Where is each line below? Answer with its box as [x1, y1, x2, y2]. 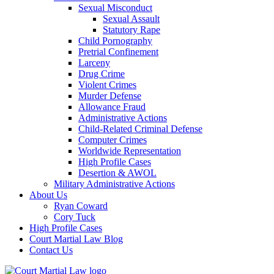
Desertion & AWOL [78, 168, 157, 178]
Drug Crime [78, 68, 125, 79]
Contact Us [29, 245, 73, 255]
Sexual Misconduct [78, 2, 152, 13]
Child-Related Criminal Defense [78, 124, 202, 134]
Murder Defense [78, 91, 141, 101]
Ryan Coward [54, 201, 108, 211]
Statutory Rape [103, 24, 160, 35]
